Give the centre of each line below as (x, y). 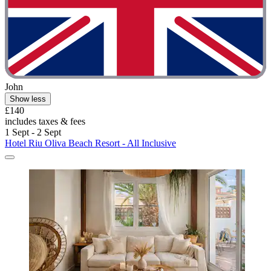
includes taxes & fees (45, 121)
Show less (28, 99)
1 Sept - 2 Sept (33, 132)
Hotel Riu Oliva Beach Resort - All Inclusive (90, 143)
